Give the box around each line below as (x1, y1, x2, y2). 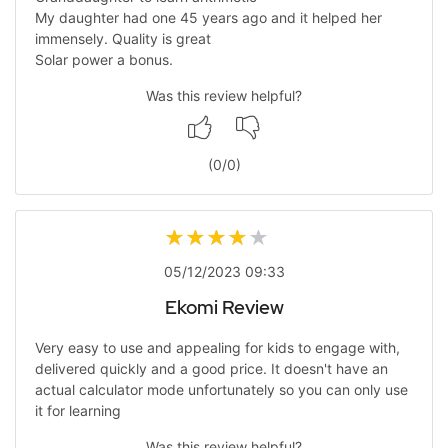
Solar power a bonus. (34, 51, 173, 68)
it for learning (34, 401, 121, 419)
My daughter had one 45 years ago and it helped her (34, 9, 382, 26)
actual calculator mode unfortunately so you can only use (34, 380, 408, 398)
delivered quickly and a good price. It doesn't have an (34, 359, 388, 377)
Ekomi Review (164, 295, 284, 321)
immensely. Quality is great (34, 30, 211, 47)
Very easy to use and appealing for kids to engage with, (34, 338, 400, 356)
